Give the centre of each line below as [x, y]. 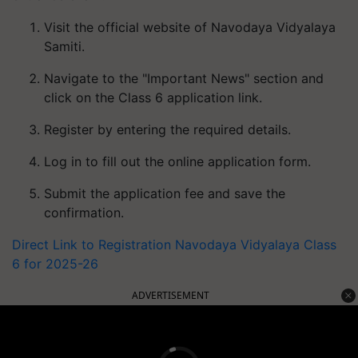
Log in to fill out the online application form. [177, 161]
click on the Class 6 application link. [153, 97]
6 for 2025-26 [55, 263]
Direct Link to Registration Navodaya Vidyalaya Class [174, 244]
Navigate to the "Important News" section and [184, 78]
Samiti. [64, 46]
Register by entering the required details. [167, 129]
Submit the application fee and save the [165, 193]
